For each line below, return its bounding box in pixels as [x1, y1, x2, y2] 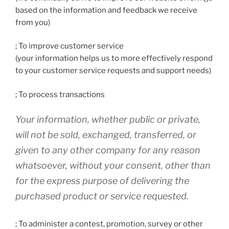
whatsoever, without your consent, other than [15, 160, 211, 171]
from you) [15, 17, 50, 27]
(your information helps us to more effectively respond [15, 54, 213, 63]
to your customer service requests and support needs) [15, 66, 211, 76]
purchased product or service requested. [15, 191, 189, 202]
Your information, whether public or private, [15, 114, 200, 125]
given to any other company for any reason [15, 145, 200, 156]
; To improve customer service [15, 41, 124, 51]
